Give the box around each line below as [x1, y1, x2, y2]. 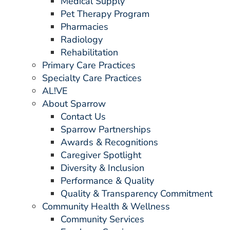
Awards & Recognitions [61, 136, 158, 148]
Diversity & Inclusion [61, 162, 144, 174]
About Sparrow [42, 98, 106, 110]
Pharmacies [61, 21, 108, 33]
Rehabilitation [61, 46, 118, 59]
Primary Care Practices [42, 59, 136, 71]
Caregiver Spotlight [61, 149, 141, 161]
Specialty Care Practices [42, 72, 142, 84]
